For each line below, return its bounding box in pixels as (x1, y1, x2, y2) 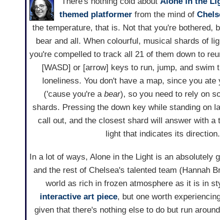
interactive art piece (40, 192, 118, 202)
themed (59, 10, 88, 20)
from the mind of (132, 10, 197, 20)
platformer (90, 10, 132, 20)
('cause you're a (44, 89, 105, 99)
